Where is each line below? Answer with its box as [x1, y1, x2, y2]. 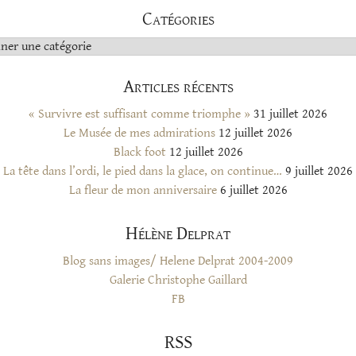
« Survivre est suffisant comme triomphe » [29, 106, 250, 122]
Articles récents [122, 75, 234, 99]
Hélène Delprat [126, 222, 230, 246]
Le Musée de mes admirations [64, 126, 215, 141]
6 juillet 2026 [219, 183, 288, 199]
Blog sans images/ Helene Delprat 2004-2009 [63, 253, 293, 269]
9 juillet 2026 [285, 164, 353, 180]
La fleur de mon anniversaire [68, 183, 217, 199]
